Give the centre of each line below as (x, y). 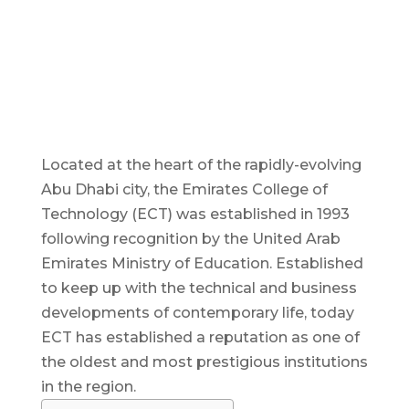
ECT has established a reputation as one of (200, 338)
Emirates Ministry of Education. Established (202, 264)
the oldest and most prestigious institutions (204, 362)
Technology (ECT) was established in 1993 (195, 215)
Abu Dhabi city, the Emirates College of (184, 190)
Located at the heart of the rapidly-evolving (201, 165)
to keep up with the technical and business (199, 288)
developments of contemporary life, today (197, 313)
